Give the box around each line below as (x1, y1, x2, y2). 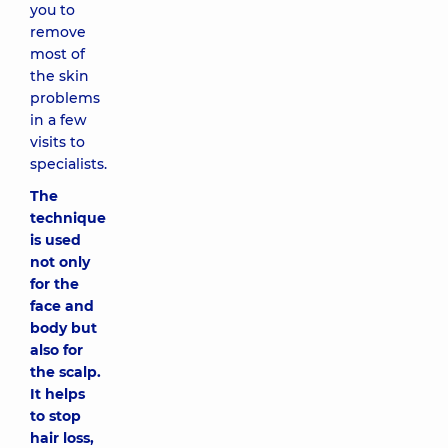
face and (30, 297, 94, 315)
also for (30, 341, 83, 359)
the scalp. (30, 363, 101, 381)
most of (30, 45, 85, 63)
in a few (30, 111, 87, 129)
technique (30, 209, 106, 227)
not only (30, 253, 90, 271)
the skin (30, 67, 89, 85)
